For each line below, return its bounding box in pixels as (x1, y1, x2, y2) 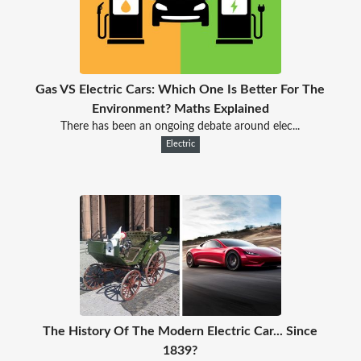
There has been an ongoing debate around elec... (60, 120, 301, 132)
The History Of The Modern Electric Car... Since (43, 324, 318, 338)
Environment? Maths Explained (91, 102, 269, 115)
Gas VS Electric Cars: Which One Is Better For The (35, 82, 326, 96)
